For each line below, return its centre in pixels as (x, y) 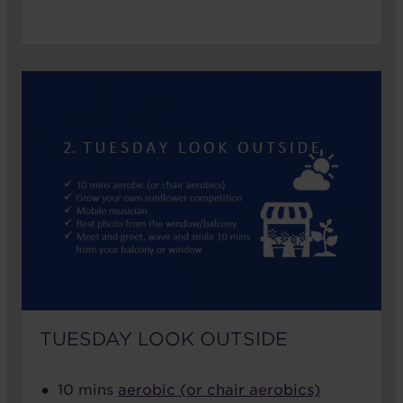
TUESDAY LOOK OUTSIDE (164, 339)
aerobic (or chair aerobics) (219, 390)
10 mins (88, 390)
